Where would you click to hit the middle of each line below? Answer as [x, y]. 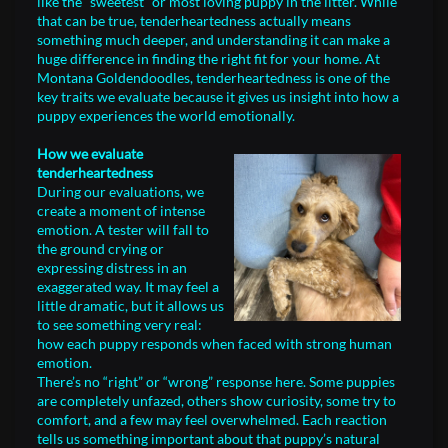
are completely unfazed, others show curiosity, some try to [216, 400]
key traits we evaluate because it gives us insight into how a [218, 96]
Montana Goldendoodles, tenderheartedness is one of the [213, 77]
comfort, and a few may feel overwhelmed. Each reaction [212, 419]
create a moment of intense [121, 210]
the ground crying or [100, 248]
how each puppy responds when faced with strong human [214, 343]
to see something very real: [119, 324]
